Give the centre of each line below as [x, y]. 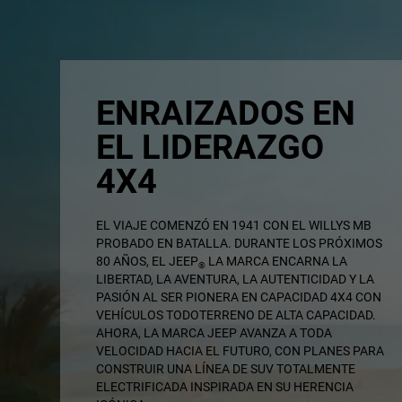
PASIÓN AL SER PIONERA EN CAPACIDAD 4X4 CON [239, 297]
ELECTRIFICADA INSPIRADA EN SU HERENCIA [225, 387]
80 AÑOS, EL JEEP [148, 262]
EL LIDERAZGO [210, 148]
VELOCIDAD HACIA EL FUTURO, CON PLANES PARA [240, 351]
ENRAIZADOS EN [226, 114]
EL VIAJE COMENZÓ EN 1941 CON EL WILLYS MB [234, 226]
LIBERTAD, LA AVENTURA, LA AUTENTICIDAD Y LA [236, 280]
